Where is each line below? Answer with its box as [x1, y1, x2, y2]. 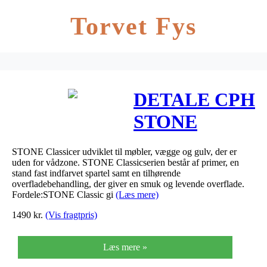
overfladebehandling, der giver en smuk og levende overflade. [12, 178, 244, 189]
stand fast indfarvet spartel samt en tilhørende [12, 167, 181, 178]
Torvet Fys [70, 13, 197, 40]
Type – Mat [133, 177, 226, 199]
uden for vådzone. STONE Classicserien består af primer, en [12, 157, 239, 167]
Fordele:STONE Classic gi [12, 189, 116, 200]
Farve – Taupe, [133, 155, 254, 177]
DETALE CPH [133, 89, 255, 111]
